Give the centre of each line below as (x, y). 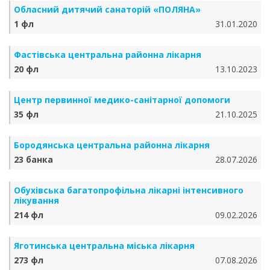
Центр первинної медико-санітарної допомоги (122, 100)
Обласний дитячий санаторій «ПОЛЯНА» (107, 9)
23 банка (33, 159)
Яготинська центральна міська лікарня (104, 246)
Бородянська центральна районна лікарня (112, 145)
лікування (36, 200)
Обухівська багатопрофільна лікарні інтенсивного (129, 190)
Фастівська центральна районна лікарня (108, 55)
